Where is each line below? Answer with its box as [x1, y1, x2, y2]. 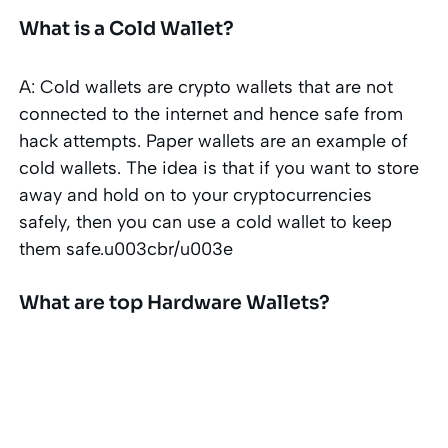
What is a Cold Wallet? [19, 16, 235, 41]
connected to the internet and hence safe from [19, 102, 404, 125]
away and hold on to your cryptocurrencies [19, 183, 373, 206]
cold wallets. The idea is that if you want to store [19, 156, 420, 179]
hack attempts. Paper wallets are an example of [19, 129, 409, 152]
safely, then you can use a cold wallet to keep [19, 210, 393, 233]
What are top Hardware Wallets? [19, 290, 331, 315]
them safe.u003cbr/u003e [19, 237, 234, 260]
